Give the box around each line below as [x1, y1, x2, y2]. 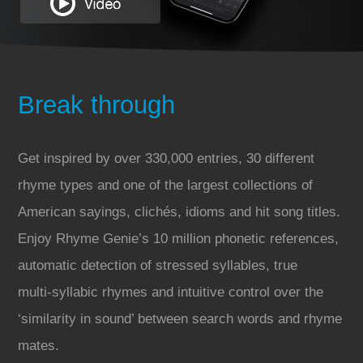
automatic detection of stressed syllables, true [18, 258, 298, 274]
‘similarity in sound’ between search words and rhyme [18, 311, 343, 327]
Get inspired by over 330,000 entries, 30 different [18, 151, 315, 167]
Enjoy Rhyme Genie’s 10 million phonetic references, [18, 231, 340, 247]
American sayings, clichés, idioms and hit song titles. [18, 204, 341, 220]
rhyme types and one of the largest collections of [18, 177, 314, 194]
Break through [18, 91, 176, 120]
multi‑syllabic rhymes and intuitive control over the [18, 284, 324, 301]
